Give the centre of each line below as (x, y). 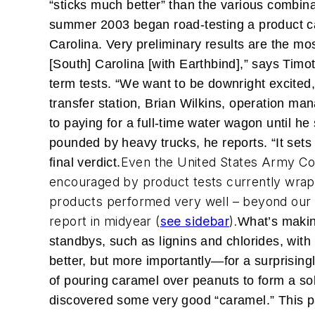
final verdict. (85, 162)
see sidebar (195, 221)
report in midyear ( (105, 221)
